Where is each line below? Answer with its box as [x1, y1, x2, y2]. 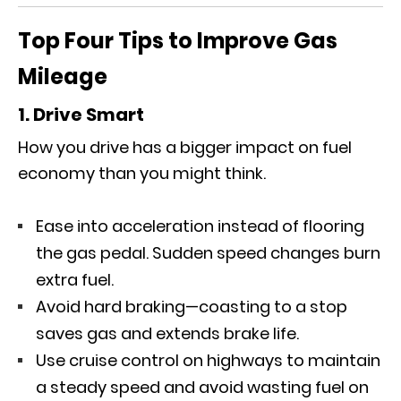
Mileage [18, 62, 112, 91]
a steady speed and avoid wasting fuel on [36, 376, 369, 398]
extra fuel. [36, 269, 117, 291]
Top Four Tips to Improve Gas [18, 26, 337, 55]
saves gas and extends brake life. [36, 322, 303, 345]
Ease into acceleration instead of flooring [36, 215, 364, 237]
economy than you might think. [18, 162, 269, 184]
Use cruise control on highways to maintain [36, 349, 380, 371]
